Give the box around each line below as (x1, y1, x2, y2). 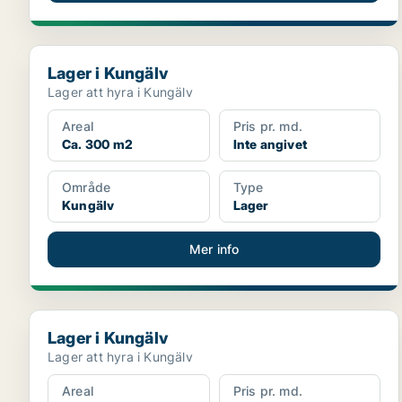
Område (62, 179, 111, 195)
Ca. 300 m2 (62, 136, 133, 152)
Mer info (188, 241, 240, 257)
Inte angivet (232, 136, 308, 152)
